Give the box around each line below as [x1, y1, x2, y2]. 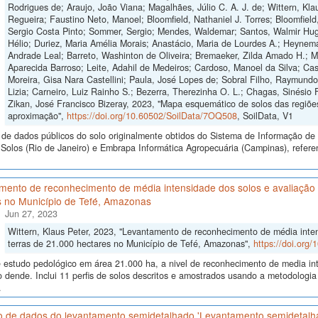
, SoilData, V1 [236, 109, 293, 123]
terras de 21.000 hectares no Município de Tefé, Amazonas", [7, 237, 253, 251]
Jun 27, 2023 [4, 207, 57, 221]
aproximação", [7, 109, 67, 123]
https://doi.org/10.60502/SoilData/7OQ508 [66, 109, 237, 123]
